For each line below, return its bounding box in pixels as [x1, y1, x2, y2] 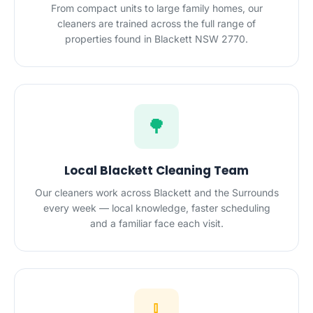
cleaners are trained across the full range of [57, 17, 256, 29]
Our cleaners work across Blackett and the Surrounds [34, 187, 279, 198]
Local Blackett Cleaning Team [64, 162, 249, 179]
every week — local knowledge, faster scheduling [43, 202, 270, 214]
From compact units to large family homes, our [50, 2, 263, 14]
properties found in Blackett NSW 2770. [65, 33, 248, 45]
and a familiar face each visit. [89, 217, 224, 229]
